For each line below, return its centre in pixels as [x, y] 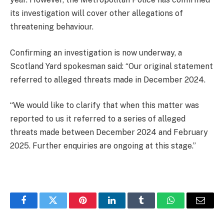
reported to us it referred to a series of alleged [98, 119]
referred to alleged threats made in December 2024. [108, 79]
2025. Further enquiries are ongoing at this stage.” [103, 146]
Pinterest [97, 208]
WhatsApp [189, 208]
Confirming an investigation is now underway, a [96, 52]
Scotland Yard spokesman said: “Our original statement [111, 66]
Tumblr [154, 208]
